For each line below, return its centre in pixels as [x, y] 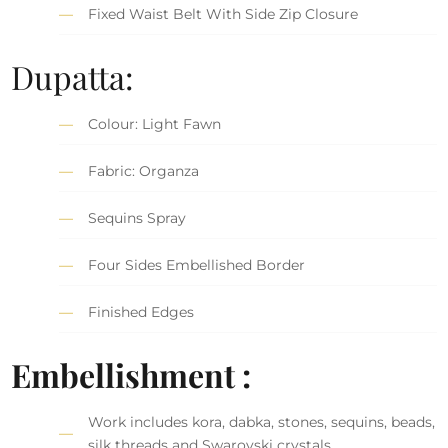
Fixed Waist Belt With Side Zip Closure [223, 13]
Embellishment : [131, 374]
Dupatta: [73, 76]
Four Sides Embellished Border [197, 264]
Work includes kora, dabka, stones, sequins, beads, [262, 421]
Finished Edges [141, 311]
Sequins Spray [137, 217]
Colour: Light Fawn [155, 123]
